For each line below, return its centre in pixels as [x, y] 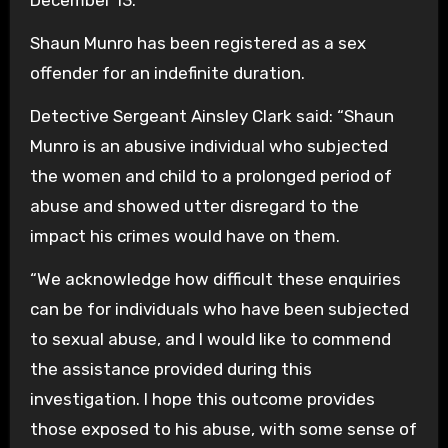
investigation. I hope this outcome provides [202, 398]
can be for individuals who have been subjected [219, 308]
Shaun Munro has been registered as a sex [197, 42]
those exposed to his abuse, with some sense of [223, 428]
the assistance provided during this [170, 368]
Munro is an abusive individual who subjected [208, 145]
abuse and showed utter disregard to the [194, 205]
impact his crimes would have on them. [184, 235]
